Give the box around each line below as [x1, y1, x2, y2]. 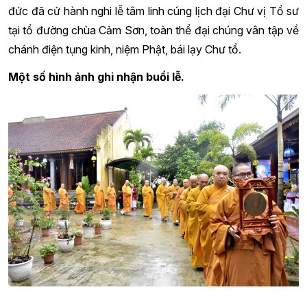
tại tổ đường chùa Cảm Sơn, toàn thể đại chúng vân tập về [8, 23, 299, 37]
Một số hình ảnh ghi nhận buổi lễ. [8, 69, 184, 84]
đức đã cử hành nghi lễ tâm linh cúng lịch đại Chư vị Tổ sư [8, 3, 299, 18]
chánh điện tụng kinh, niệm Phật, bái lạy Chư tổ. [8, 42, 241, 56]
